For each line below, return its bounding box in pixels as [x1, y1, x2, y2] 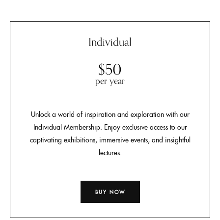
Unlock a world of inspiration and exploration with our [30, 109, 190, 119]
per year [95, 76, 125, 86]
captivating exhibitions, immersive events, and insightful [29, 135, 191, 144]
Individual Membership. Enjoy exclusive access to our [33, 122, 187, 132]
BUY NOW [95, 188, 125, 195]
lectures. [98, 147, 122, 157]
